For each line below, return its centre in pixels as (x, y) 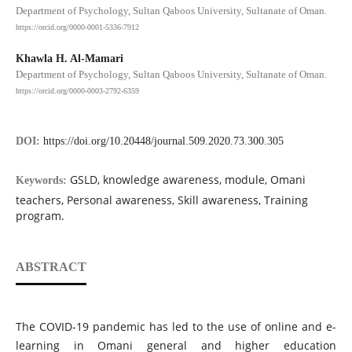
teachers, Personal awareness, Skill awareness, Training (161, 200)
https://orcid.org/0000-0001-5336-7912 (77, 27)
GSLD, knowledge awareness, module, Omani (187, 180)
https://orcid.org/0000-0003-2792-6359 (77, 90)
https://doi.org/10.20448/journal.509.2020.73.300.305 (163, 141)
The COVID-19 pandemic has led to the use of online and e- (176, 326)
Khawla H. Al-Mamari (69, 58)
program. (40, 216)
